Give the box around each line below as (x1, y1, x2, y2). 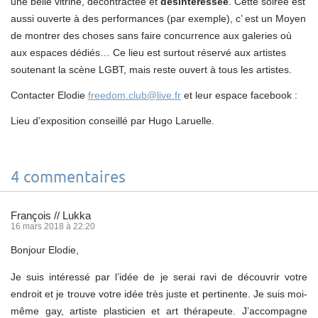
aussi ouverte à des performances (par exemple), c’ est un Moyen (11, 12, 306, 24)
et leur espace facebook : (181, 89, 297, 101)
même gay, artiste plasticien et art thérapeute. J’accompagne (11, 305, 307, 317)
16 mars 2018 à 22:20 (11, 221, 95, 231)
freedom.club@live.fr (88, 89, 181, 101)
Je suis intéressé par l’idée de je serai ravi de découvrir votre (11, 270, 307, 283)
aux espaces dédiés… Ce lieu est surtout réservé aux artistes (11, 46, 286, 58)
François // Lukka (11, 209, 91, 221)
